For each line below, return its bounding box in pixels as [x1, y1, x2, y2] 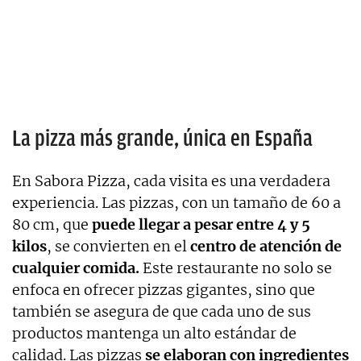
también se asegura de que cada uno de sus [12, 301, 311, 321]
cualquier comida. [12, 258, 139, 277]
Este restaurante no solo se [139, 258, 332, 277]
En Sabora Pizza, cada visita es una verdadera [12, 171, 330, 190]
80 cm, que [12, 214, 92, 234]
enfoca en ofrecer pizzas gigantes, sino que [12, 280, 315, 299]
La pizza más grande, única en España [12, 125, 313, 151]
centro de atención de [190, 236, 342, 255]
